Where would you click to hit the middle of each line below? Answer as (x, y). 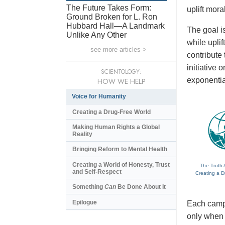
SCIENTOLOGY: (121, 72)
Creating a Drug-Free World (111, 112)
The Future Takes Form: (109, 8)
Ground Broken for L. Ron (112, 17)
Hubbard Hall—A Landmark (116, 26)
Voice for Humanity (99, 96)
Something (88, 187)
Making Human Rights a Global (116, 127)
